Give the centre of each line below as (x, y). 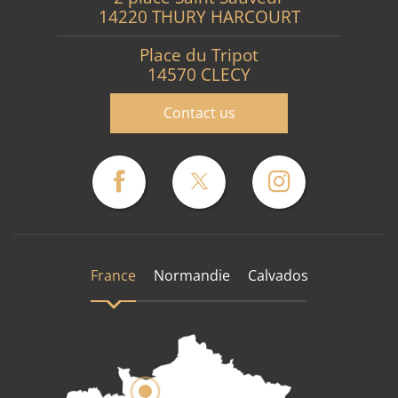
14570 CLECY (199, 75)
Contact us (199, 113)
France (113, 276)
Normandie (191, 276)
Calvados (278, 276)
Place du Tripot (199, 56)
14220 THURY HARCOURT (199, 17)
